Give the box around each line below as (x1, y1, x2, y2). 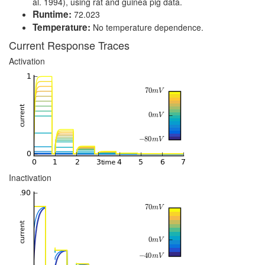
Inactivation (9, 172, 51, 183)
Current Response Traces (9, 37, 130, 53)
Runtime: (33, 8, 72, 21)
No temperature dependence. (91, 21, 203, 33)
